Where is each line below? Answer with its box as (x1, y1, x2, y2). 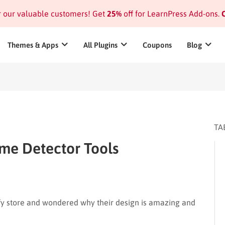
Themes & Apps (8, 41, 58, 49)
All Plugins (83, 41, 118, 49)
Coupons (143, 41, 172, 49)
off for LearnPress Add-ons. (121, 9, 219, 18)
